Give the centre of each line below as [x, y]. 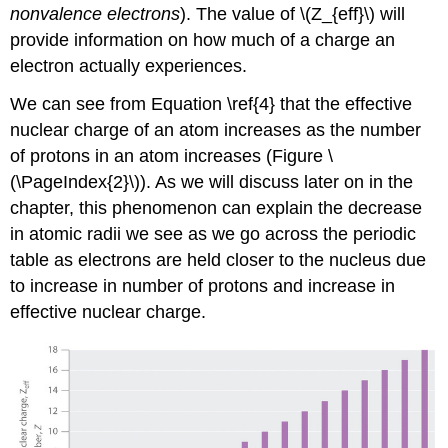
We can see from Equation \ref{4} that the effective [211, 104]
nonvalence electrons [95, 13]
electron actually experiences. [129, 65]
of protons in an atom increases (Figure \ [172, 156]
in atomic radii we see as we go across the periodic [213, 234]
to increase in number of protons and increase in [203, 286]
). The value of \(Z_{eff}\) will [293, 13]
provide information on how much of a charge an [203, 39]
